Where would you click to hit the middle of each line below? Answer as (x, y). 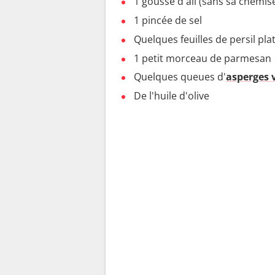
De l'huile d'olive (172, 96)
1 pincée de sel (168, 20)
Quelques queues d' (180, 77)
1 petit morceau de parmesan (203, 58)
